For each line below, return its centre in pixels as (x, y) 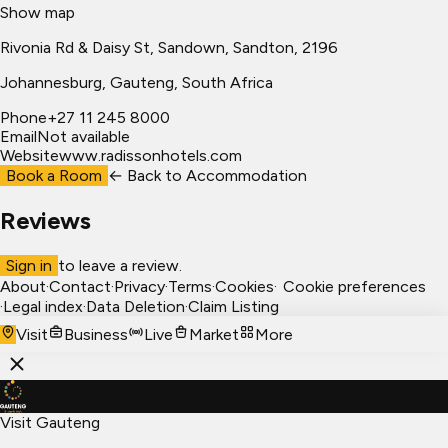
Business (96, 335)
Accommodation (246, 176)
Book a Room (54, 176)
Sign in (29, 266)
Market (214, 335)
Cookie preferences (354, 287)
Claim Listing (233, 307)
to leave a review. (120, 266)
